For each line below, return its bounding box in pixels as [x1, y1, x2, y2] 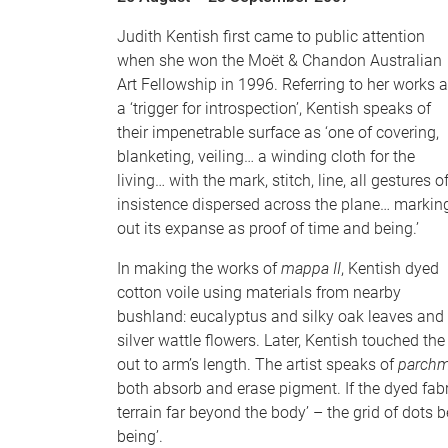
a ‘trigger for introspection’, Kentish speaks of [117, 99, 431, 118]
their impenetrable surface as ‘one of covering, [117, 123, 439, 142]
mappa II [281, 259, 341, 278]
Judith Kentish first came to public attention [117, 27, 425, 46]
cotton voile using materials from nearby [117, 283, 401, 302]
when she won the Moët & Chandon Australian [117, 51, 442, 70]
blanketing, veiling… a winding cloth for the [117, 147, 415, 166]
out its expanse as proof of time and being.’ [117, 219, 419, 238]
